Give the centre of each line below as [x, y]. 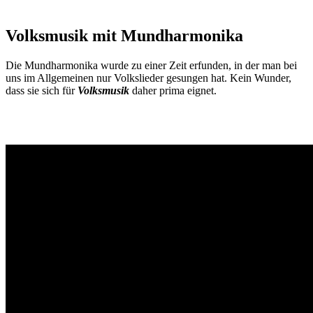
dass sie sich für [42, 90]
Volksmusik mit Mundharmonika [124, 35]
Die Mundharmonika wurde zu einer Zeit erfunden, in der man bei [151, 65]
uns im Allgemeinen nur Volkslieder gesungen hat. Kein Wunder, [148, 78]
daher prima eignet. [173, 90]
